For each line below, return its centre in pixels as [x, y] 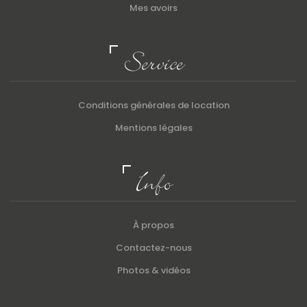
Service [153, 63]
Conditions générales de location [153, 106]
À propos [153, 225]
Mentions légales [153, 128]
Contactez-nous [153, 248]
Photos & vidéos [153, 271]
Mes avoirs [153, 8]
